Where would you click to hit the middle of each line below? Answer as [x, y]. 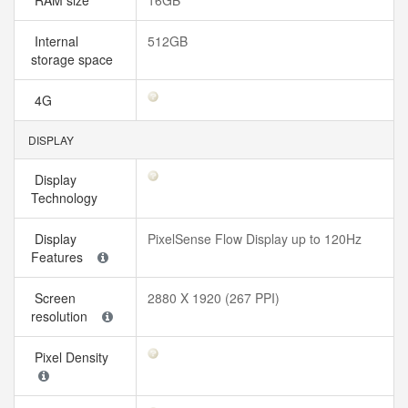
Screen [53, 298]
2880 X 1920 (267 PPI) [214, 298]
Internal [55, 41]
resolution [63, 316]
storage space [76, 59]
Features [61, 257]
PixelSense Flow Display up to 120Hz [255, 239]
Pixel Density [73, 357]
